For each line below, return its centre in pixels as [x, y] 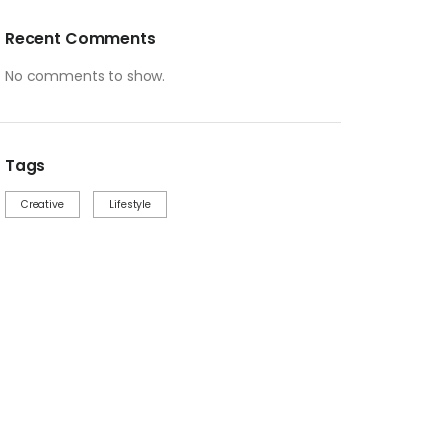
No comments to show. [85, 76]
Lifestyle [130, 204]
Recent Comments [80, 39]
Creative [42, 204]
